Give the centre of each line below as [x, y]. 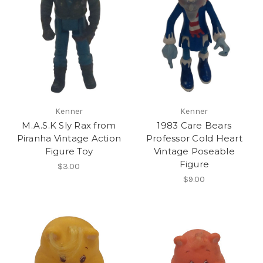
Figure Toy [69, 151]
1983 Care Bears [194, 126]
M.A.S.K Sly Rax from [69, 126]
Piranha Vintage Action [69, 139]
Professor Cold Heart [194, 139]
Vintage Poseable [194, 151]
